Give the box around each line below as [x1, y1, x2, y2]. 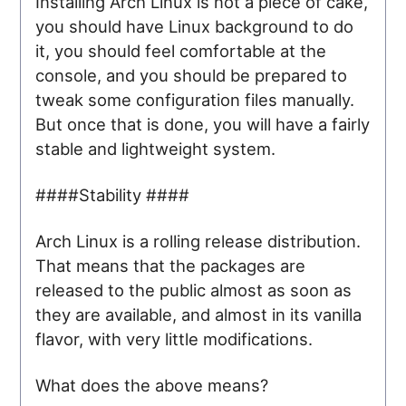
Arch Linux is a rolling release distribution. [35, 230, 362, 251]
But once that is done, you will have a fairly [35, 113, 371, 134]
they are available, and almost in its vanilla [35, 304, 362, 324]
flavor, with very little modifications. [35, 328, 314, 349]
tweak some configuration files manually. [35, 89, 355, 110]
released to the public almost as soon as [35, 279, 353, 300]
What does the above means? [35, 374, 269, 395]
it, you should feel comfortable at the [35, 40, 327, 61]
